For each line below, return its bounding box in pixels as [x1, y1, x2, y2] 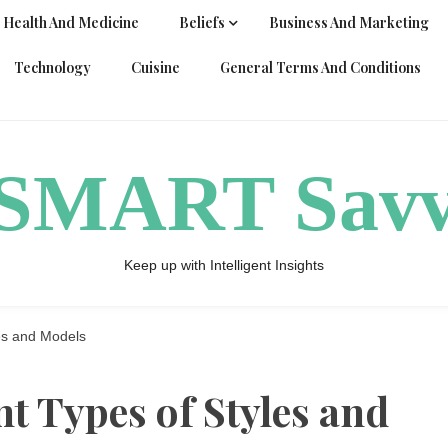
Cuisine [131, 58, 180, 77]
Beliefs [179, 13, 225, 32]
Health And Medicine [3, 13, 139, 32]
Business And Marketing [269, 13, 429, 32]
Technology [14, 58, 91, 77]
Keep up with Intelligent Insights [124, 257, 324, 273]
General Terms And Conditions [220, 58, 421, 77]
